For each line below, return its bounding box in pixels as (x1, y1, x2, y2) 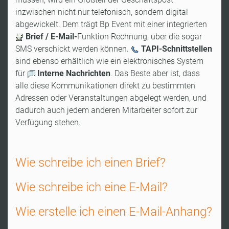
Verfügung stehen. (15, 118, 81, 127)
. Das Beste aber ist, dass (110, 68, 200, 78)
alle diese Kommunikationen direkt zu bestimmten (15, 81, 195, 90)
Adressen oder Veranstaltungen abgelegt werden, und (15, 93, 207, 103)
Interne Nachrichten (37, 68, 110, 78)
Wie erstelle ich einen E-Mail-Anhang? (15, 204, 212, 219)
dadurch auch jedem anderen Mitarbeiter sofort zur (15, 105, 197, 115)
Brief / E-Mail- (26, 32, 77, 41)
